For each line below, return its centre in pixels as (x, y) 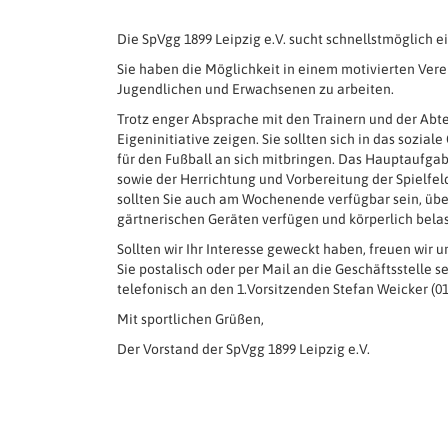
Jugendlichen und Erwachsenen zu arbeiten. (255, 89)
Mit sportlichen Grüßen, (190, 319)
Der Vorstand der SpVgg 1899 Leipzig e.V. (243, 349)
